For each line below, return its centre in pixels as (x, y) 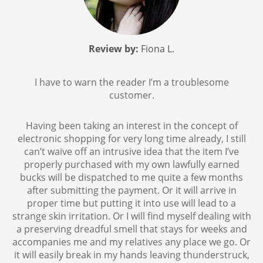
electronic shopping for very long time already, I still (131, 139)
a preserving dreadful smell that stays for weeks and (131, 229)
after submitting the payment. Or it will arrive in (131, 190)
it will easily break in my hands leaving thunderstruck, (131, 255)
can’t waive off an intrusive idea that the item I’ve (131, 152)
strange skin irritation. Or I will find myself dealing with (131, 216)
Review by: (114, 49)
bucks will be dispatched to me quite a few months (131, 178)
